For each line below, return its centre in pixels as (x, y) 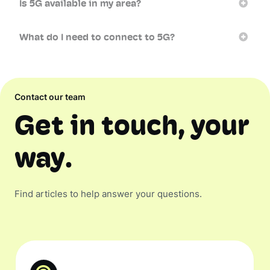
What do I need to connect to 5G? (97, 38)
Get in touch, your (132, 127)
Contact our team (50, 98)
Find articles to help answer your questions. (108, 195)
